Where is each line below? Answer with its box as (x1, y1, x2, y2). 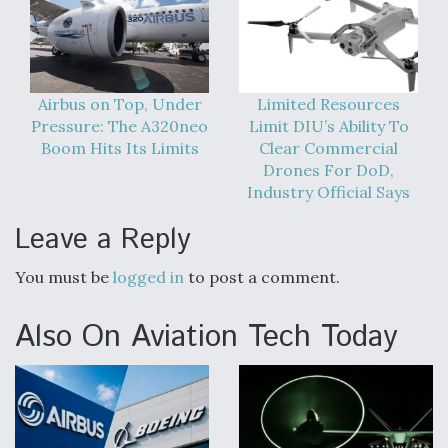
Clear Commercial (259, 137, 398, 158)
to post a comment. (184, 266, 340, 287)
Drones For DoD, (263, 159, 394, 180)
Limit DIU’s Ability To (248, 115, 409, 136)
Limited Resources (257, 93, 400, 114)
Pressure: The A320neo (31, 115, 208, 136)
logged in (113, 266, 184, 287)
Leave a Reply (15, 219, 191, 260)
